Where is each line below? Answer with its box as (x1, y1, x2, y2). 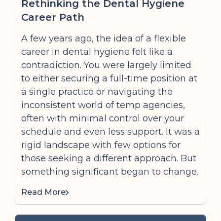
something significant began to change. (21, 166, 198, 177)
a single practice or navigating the (21, 86, 173, 97)
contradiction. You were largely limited (21, 60, 191, 71)
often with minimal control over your (21, 113, 184, 124)
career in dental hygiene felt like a (21, 46, 173, 57)
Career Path (21, 11, 84, 23)
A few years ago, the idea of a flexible (21, 33, 186, 44)
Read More (21, 187, 66, 197)
